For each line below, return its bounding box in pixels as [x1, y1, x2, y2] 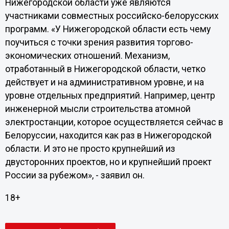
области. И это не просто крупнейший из [5, 144, 175, 154]
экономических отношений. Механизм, [5, 51, 170, 61]
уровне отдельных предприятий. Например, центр [5, 90, 215, 101]
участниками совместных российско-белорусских [5, 11, 219, 21]
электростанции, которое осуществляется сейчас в [5, 117, 223, 127]
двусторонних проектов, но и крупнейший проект [5, 157, 212, 167]
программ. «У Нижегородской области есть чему [5, 24, 211, 34]
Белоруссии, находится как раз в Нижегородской [5, 130, 212, 141]
